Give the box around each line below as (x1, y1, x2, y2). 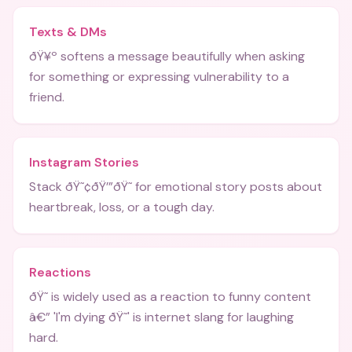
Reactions (29, 264, 91, 280)
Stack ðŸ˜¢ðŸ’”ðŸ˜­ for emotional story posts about (29, 178, 322, 195)
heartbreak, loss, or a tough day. (29, 199, 214, 215)
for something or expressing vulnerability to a (29, 68, 289, 85)
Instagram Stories (29, 154, 139, 170)
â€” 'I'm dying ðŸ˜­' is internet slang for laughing (29, 309, 294, 325)
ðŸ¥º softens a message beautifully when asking (29, 48, 305, 64)
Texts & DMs (29, 24, 107, 40)
